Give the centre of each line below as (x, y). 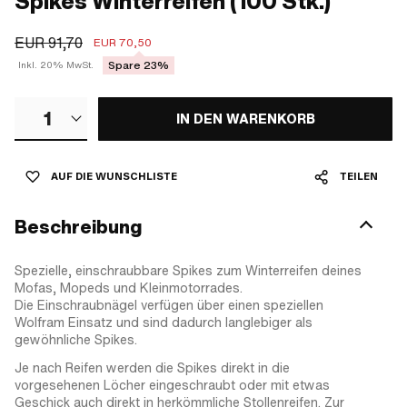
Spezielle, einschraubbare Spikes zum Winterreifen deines (188, 270)
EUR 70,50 (123, 43)
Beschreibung (78, 227)
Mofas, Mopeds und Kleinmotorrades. (129, 288)
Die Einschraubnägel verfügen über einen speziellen (169, 305)
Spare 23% (139, 65)
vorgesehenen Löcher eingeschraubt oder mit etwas (172, 385)
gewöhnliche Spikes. (76, 339)
